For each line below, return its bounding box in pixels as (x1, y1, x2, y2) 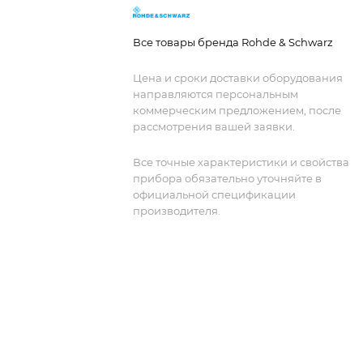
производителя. (133, 204, 220, 217)
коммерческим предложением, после (133, 104, 341, 117)
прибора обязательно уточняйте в (133, 172, 322, 185)
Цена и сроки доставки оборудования (133, 71, 343, 84)
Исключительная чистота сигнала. (133, 5, 337, 19)
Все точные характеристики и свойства (133, 156, 349, 169)
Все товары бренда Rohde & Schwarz (133, 36, 333, 49)
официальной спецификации (133, 188, 296, 201)
